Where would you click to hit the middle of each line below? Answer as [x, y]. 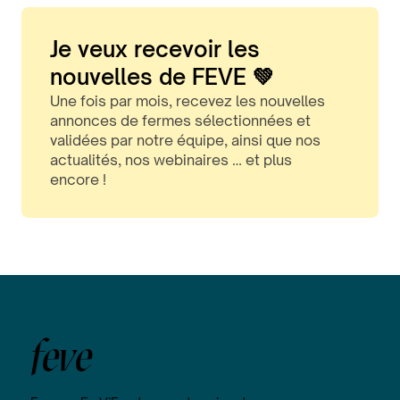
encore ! [78, 180]
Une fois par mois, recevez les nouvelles [187, 101]
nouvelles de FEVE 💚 [162, 77]
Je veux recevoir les [155, 50]
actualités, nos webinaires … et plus [171, 160]
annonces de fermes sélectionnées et [180, 121]
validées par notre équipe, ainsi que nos [185, 141]
